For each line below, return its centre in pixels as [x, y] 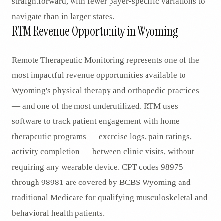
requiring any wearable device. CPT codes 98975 [97, 167]
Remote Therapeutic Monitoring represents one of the [106, 60]
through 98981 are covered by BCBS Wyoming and [101, 182]
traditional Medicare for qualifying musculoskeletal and [110, 198]
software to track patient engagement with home [96, 121]
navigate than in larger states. [63, 17]
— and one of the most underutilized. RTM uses [95, 106]
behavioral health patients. [58, 213]
